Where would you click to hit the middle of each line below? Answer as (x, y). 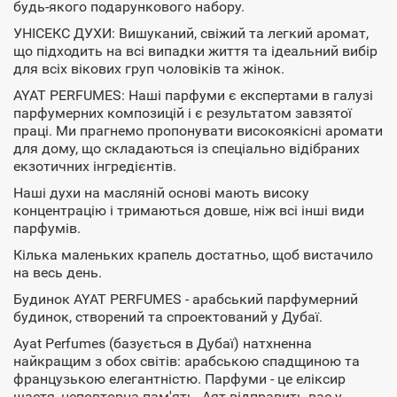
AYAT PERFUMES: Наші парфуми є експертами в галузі (193, 95)
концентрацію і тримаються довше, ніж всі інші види (189, 210)
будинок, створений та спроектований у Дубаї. (168, 317)
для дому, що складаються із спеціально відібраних (187, 148)
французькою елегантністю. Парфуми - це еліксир (179, 379)
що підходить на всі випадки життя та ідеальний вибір (195, 51)
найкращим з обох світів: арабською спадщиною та (187, 361)
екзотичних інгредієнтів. (95, 166)
